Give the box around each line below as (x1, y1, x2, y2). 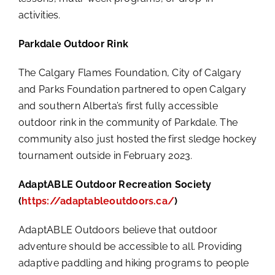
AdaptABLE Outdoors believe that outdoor (18, 223, 218, 236)
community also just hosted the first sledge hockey (18, 133, 257, 145)
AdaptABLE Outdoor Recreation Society (18, 178, 212, 190)
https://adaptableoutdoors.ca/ (21, 195, 175, 207)
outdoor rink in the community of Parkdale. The (18, 116, 238, 128)
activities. (18, 9, 61, 21)
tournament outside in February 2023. (18, 149, 193, 161)
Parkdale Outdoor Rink (18, 37, 129, 50)
